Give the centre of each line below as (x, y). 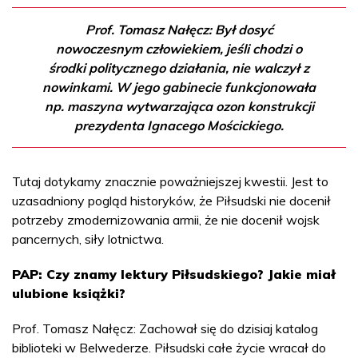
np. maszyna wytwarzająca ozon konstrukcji (179, 106)
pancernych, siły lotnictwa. (88, 239)
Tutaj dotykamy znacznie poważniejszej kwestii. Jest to (170, 181)
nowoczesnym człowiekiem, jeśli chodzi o (179, 48)
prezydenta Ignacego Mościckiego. (179, 125)
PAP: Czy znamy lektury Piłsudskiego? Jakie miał (174, 274)
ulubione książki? (69, 293)
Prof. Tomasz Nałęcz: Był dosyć (179, 29)
